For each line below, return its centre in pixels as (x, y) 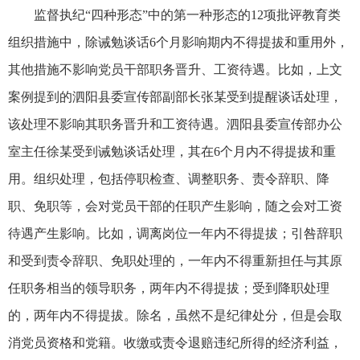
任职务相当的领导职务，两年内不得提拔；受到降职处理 (169, 288)
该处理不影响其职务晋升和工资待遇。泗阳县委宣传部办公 (175, 124)
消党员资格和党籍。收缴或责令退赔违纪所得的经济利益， (175, 342)
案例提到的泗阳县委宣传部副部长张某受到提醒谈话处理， (175, 96)
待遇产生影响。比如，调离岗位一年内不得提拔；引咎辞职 (175, 233)
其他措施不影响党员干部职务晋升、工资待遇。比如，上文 (175, 69)
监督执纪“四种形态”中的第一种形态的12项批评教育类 (187, 14)
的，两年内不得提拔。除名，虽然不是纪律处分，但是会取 (175, 315)
